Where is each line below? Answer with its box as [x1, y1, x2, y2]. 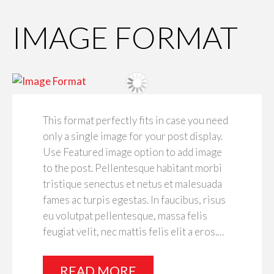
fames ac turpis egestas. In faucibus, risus [43, 193, 226, 207]
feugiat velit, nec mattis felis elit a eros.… [43, 225, 224, 239]
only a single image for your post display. [43, 130, 223, 143]
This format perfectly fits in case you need [43, 114, 228, 127]
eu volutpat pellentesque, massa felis [43, 209, 207, 223]
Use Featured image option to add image [43, 146, 222, 159]
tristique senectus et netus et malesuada [43, 177, 222, 191]
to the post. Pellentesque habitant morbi [43, 161, 222, 175]
